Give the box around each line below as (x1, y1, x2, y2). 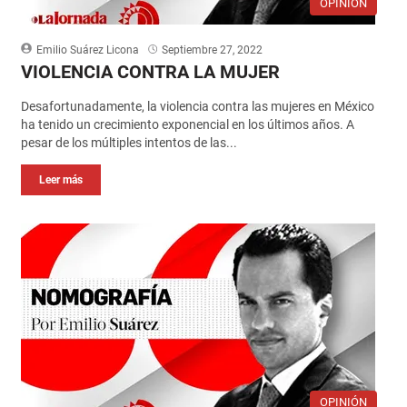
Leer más (38, 173, 83, 186)
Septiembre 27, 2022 (161, 43, 263, 56)
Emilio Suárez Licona (35, 43, 139, 56)
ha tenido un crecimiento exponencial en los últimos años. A (20, 116, 354, 132)
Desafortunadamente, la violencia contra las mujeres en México (20, 98, 374, 114)
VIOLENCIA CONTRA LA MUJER (20, 60, 280, 83)
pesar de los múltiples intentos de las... (20, 134, 237, 150)
